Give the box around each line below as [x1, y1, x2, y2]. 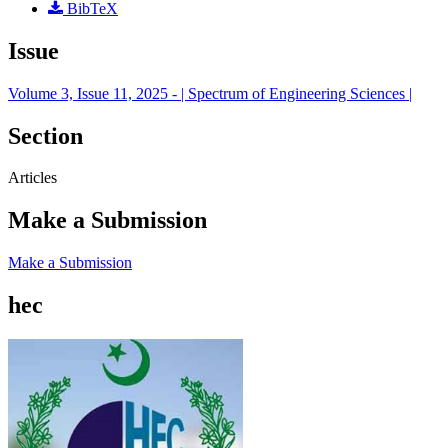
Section [8, 122, 83, 149]
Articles [8, 169, 57, 187]
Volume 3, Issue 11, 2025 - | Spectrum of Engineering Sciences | [8, 84, 412, 102]
